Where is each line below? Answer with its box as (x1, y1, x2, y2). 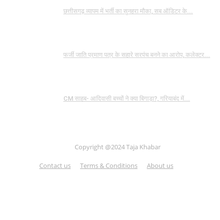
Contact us (39, 161, 71, 170)
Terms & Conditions (80, 161, 137, 170)
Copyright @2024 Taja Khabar (74, 142, 161, 152)
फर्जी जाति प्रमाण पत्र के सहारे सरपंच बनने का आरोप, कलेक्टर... (63, 51, 210, 59)
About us (147, 161, 173, 170)
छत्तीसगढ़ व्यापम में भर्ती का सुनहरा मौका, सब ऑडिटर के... (63, 7, 193, 15)
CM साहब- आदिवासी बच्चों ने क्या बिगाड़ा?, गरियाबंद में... (63, 95, 190, 103)
